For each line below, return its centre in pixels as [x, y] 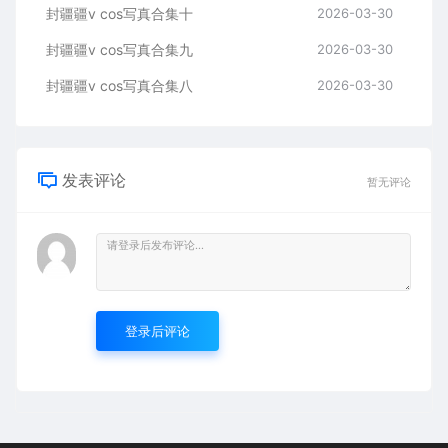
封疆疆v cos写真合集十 [119, 14]
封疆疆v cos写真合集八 [119, 86]
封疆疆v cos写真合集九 [119, 50]
